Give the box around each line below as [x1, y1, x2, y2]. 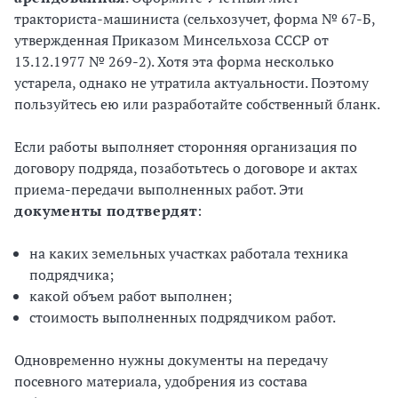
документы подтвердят [14, 201, 198, 220]
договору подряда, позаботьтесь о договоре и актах [14, 158, 357, 178]
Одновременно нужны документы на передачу [14, 350, 328, 370]
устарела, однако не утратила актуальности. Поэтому [14, 73, 369, 92]
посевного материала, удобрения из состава [14, 371, 307, 391]
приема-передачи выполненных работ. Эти [14, 179, 304, 199]
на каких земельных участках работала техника [29, 243, 348, 263]
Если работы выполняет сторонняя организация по [14, 137, 357, 156]
